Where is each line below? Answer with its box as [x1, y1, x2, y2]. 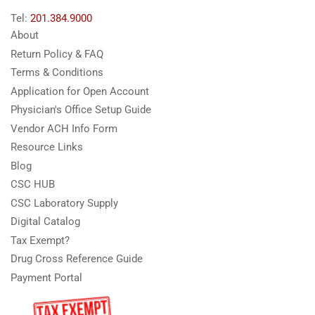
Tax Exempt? [11, 233, 70, 247]
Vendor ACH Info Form [11, 122, 117, 135]
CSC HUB [11, 178, 55, 191]
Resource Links [11, 141, 83, 154]
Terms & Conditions [11, 66, 103, 79]
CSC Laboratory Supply [11, 196, 118, 210]
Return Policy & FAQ [11, 47, 103, 60]
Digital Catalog [11, 215, 80, 229]
